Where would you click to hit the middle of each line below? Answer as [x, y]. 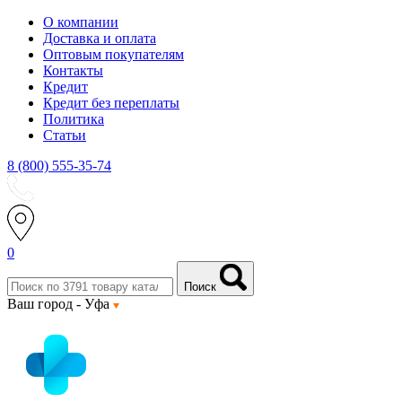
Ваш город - [46, 304]
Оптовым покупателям [114, 54]
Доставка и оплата [100, 38]
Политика [74, 119]
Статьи [65, 135]
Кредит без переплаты [111, 103]
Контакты [73, 70]
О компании [81, 22]
